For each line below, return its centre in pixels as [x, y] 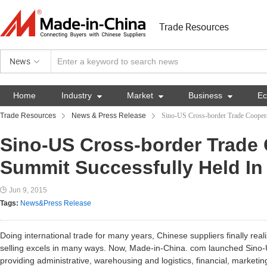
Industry [78, 95]
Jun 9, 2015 [28, 190]
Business [207, 95]
